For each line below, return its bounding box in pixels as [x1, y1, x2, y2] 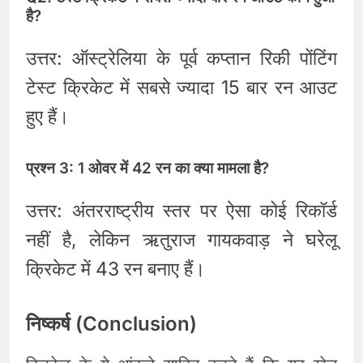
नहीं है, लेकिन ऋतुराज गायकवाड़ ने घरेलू [26, 228, 337, 252]
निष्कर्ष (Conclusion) [26, 311, 197, 335]
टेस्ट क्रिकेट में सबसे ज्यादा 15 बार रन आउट [26, 75, 337, 99]
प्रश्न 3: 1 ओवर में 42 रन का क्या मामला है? [26, 159, 269, 178]
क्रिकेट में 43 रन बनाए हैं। [26, 258, 206, 281]
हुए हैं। [26, 105, 70, 128]
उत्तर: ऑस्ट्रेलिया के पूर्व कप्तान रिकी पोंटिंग [26, 46, 337, 70]
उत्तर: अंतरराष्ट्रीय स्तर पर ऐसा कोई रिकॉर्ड [26, 199, 337, 223]
